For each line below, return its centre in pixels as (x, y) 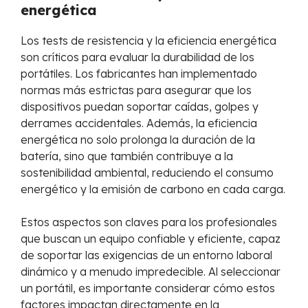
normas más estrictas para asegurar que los (136, 90)
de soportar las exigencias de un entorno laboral (146, 255)
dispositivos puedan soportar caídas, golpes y (140, 107)
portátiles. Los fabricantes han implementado (139, 74)
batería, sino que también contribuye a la (127, 156)
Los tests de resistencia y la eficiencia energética (148, 41)
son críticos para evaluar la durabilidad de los (137, 57)
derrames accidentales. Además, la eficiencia (139, 123)
